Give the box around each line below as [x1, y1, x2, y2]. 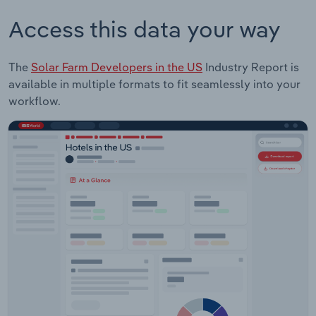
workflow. [8, 93, 61, 108]
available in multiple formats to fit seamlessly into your [8, 76, 300, 91]
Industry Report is [202, 59, 299, 74]
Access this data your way [8, 14, 281, 43]
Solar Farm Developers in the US [31, 59, 202, 74]
